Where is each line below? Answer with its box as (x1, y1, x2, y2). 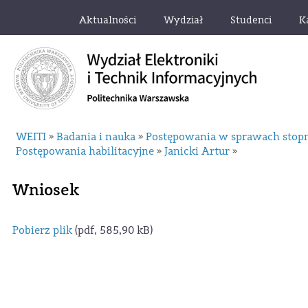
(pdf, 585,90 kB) (72, 223, 153, 237)
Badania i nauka (56, 130, 136, 144)
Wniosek (12, 179, 79, 201)
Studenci (230, 14, 272, 27)
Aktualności (79, 14, 136, 27)
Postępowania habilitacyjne (16, 144, 155, 158)
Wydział (164, 14, 203, 27)
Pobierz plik (12, 223, 72, 237)
